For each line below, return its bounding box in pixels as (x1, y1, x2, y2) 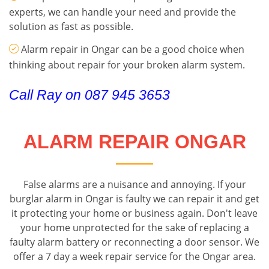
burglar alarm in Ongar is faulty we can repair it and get (10, 192, 259, 206)
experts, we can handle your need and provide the (9, 5, 236, 19)
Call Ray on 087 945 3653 (9, 88, 170, 103)
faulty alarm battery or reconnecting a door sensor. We (10, 235, 259, 249)
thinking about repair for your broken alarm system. (9, 58, 245, 72)
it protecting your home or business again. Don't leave (11, 207, 258, 220)
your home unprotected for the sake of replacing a (20, 221, 249, 235)
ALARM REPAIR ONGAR (23, 131, 246, 153)
